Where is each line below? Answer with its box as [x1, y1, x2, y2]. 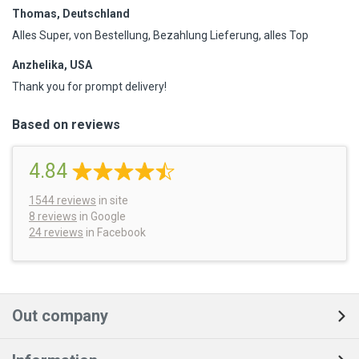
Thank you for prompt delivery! [12, 80, 167, 94]
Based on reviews [12, 117, 120, 133]
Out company [12, 306, 108, 326]
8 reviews [29, 210, 77, 224]
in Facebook [83, 226, 146, 240]
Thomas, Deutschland [12, 7, 130, 21]
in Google [77, 210, 126, 224]
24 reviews [29, 226, 83, 240]
